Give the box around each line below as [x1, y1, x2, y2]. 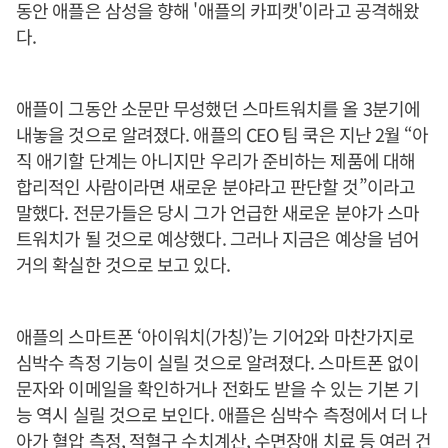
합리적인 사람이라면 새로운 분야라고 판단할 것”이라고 [16, 173, 415, 199]
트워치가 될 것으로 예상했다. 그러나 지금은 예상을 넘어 [16, 225, 420, 251]
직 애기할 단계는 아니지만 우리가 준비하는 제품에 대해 [16, 147, 416, 173]
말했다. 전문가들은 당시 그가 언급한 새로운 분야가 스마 [16, 199, 420, 225]
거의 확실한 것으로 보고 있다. [16, 251, 230, 277]
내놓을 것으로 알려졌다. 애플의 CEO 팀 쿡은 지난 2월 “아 [16, 121, 429, 147]
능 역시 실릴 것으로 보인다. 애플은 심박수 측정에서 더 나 [16, 401, 428, 427]
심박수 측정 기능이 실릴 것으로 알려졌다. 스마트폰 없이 [16, 349, 420, 375]
